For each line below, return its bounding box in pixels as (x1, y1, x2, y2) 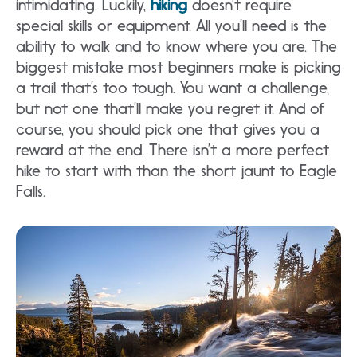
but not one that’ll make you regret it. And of (16, 99, 324, 118)
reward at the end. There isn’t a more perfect (16, 140, 329, 159)
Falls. (16, 182, 45, 201)
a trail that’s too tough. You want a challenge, (16, 78, 329, 97)
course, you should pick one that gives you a (16, 120, 320, 139)
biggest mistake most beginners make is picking (16, 57, 341, 76)
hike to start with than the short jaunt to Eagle (16, 161, 337, 180)
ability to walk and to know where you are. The (16, 37, 337, 56)
